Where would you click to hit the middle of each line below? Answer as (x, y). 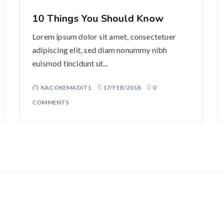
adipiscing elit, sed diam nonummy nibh (100, 50)
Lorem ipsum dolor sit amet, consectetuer (104, 36)
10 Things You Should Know (98, 19)
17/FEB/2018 (122, 87)
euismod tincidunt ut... (70, 63)
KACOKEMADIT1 (67, 87)
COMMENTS (51, 102)
